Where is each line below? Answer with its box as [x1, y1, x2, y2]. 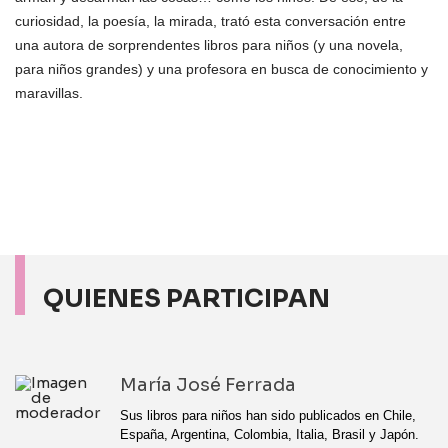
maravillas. [15, 85, 83, 101]
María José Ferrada [120, 374, 296, 396]
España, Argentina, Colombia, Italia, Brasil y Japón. [120, 427, 419, 442]
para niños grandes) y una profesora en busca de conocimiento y [15, 61, 428, 77]
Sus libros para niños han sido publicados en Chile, [120, 408, 416, 423]
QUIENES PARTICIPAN [43, 283, 330, 314]
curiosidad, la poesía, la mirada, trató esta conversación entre [15, 13, 406, 29]
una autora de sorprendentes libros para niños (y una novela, [15, 37, 403, 53]
